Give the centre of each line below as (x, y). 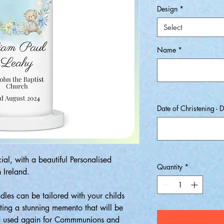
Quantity (170, 167)
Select (173, 27)
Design (167, 9)
